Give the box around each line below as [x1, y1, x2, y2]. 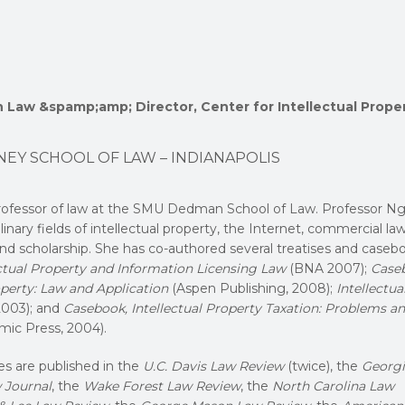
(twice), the [284, 357, 362, 374]
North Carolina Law [272, 377, 394, 394]
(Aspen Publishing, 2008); [168, 279, 336, 297]
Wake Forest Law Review [83, 377, 240, 394]
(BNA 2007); [286, 259, 371, 277]
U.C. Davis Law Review [143, 357, 284, 374]
